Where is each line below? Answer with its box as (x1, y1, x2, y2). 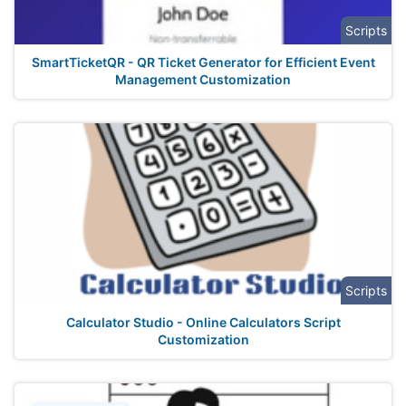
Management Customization (115, 72, 291, 87)
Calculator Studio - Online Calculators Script (65, 314, 341, 330)
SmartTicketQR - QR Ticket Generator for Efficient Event (31, 54, 375, 70)
